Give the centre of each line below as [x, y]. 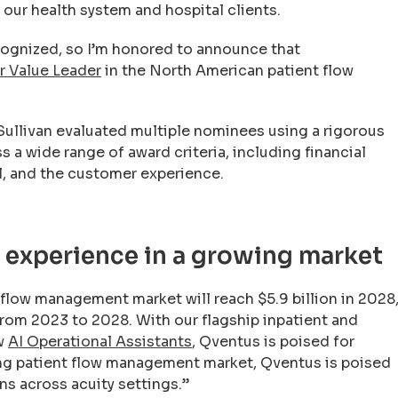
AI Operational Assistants [100, 342]
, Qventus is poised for [273, 342]
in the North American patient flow [227, 71]
